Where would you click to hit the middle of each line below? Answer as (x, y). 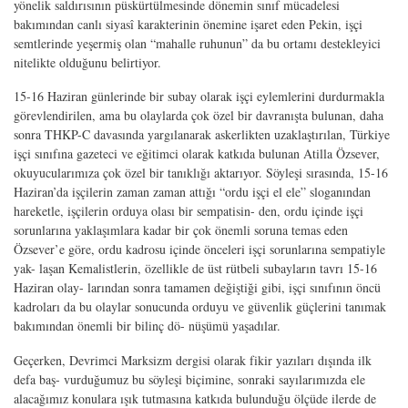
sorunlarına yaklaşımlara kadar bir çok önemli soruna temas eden (181, 230)
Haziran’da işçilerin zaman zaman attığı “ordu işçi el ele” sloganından (192, 192)
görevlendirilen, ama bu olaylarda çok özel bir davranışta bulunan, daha (199, 116)
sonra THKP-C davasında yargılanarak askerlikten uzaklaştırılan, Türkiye (202, 135)
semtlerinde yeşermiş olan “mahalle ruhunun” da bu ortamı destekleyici (197, 43)
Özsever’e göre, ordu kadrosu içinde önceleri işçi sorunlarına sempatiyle (199, 250)
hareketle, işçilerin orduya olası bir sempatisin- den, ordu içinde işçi (189, 211)
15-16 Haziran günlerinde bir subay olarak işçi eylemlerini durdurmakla (199, 97)
